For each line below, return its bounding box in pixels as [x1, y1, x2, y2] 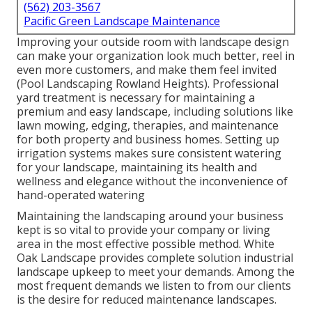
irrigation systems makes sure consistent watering [17, 146, 281, 162]
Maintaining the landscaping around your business [17, 208, 283, 224]
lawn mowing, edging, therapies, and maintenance [17, 118, 279, 134]
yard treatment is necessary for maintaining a [17, 90, 255, 106]
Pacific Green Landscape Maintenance [24, 13, 220, 29]
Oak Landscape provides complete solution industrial [17, 250, 293, 266]
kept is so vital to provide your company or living [17, 222, 270, 238]
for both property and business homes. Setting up [17, 132, 279, 148]
